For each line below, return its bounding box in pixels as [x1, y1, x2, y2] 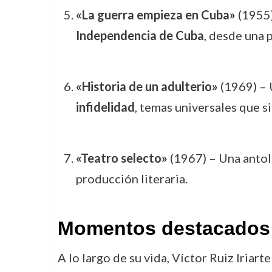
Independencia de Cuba [75, 28, 204, 42]
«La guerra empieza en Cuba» [75, 7, 236, 22]
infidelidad [75, 100, 135, 114]
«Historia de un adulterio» [75, 79, 218, 93]
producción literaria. [75, 171, 188, 186]
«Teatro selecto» [75, 151, 168, 165]
